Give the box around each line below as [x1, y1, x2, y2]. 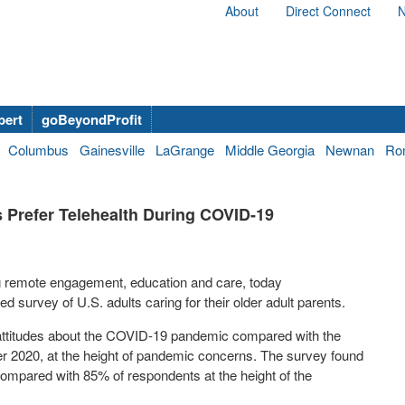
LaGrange [155, 140, 214, 159]
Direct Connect [286, 2, 371, 20]
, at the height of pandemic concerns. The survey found [40, 345, 363, 364]
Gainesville [80, 140, 145, 159]
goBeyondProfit [42, 109, 142, 129]
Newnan [325, 140, 374, 159]
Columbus [8, 140, 69, 159]
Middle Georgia [225, 140, 315, 159]
